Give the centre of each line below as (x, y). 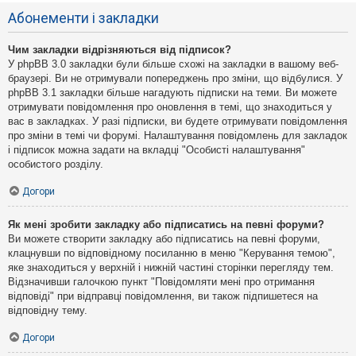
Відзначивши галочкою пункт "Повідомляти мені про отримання (161, 282)
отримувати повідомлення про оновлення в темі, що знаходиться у (170, 107)
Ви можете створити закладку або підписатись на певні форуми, (164, 239)
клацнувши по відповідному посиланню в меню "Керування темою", (172, 253)
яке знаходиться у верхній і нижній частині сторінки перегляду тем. (171, 268)
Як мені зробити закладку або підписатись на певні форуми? (166, 225)
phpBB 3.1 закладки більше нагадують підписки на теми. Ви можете (172, 93)
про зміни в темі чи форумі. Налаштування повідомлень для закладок (178, 136)
